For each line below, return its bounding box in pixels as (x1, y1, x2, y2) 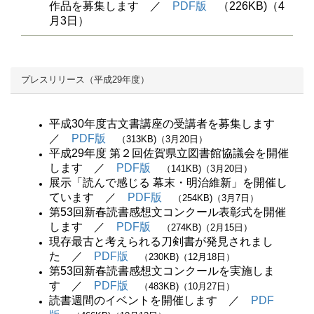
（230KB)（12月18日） (139, 252, 235, 262)
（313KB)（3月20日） (117, 134, 207, 144)
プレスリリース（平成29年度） (21, 75, 149, 85)
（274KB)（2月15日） (162, 222, 252, 233)
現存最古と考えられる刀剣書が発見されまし (49, 235, 273, 247)
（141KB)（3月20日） (162, 163, 252, 174)
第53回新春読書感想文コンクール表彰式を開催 (49, 206, 286, 218)
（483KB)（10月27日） (139, 281, 235, 292)
